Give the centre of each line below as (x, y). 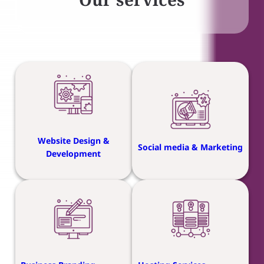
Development (74, 154)
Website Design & (73, 141)
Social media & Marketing (190, 147)
